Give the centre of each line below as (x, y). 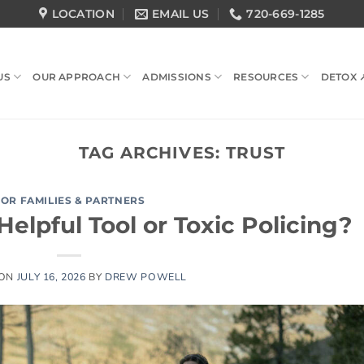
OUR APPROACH (77, 77)
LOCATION (83, 14)
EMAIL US (180, 14)
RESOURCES (266, 77)
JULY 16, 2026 (51, 276)
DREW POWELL (146, 276)
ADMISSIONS (177, 77)
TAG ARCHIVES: (152, 152)
